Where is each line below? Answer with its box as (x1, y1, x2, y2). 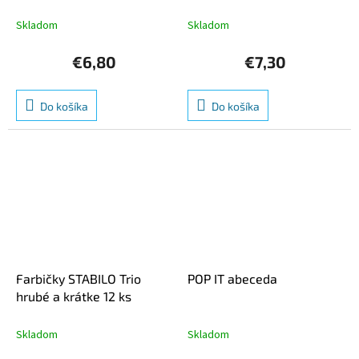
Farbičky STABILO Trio (16, 270, 141, 286)
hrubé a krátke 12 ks (16, 288, 131, 304)
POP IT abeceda (188, 270, 277, 286)
